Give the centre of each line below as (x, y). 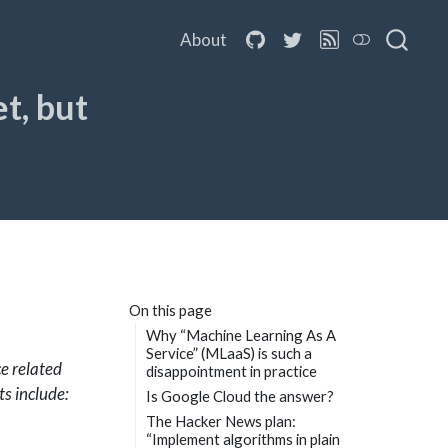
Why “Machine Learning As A (241, 335)
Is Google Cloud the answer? (240, 395)
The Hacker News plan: (221, 420)
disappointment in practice (232, 371)
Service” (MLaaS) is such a (229, 353)
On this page (170, 310)
